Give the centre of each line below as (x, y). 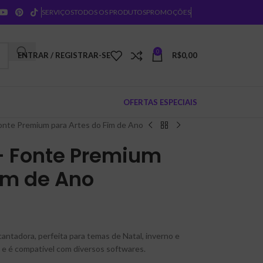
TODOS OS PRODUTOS (110, 12)
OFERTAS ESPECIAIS (160, 102)
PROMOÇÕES (168, 12)
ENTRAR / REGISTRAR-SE (64, 55)
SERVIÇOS (58, 12)
